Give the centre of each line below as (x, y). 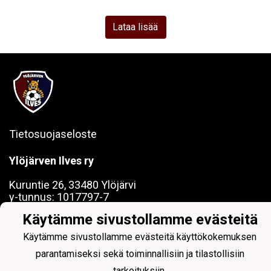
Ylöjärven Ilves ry (51, 161)
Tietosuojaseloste (53, 134)
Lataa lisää (135, 27)
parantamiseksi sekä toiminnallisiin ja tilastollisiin (140, 253)
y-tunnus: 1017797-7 (59, 197)
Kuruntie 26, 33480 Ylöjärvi (73, 185)
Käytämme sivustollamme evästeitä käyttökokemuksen (140, 237)
